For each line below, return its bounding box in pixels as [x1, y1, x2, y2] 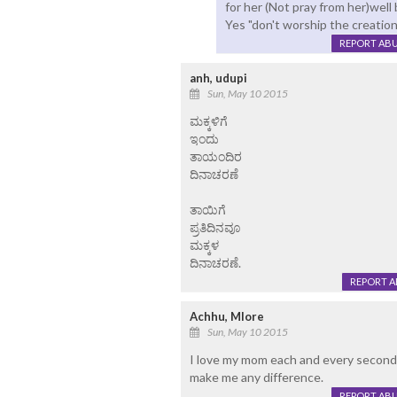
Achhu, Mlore [189, 309, 264, 324]
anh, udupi [189, 71, 247, 86]
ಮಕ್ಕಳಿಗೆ [189, 113, 228, 129]
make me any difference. [189, 370, 323, 385]
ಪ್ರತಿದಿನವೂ [189, 220, 241, 236]
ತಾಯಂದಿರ [189, 149, 242, 165]
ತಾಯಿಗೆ [189, 202, 226, 218]
